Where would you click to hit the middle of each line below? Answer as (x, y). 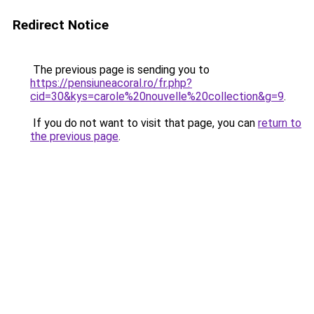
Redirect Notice (61, 25)
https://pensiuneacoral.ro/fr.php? (111, 83)
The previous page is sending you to (120, 70)
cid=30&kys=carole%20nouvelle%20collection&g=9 (157, 96)
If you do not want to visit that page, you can (144, 123)
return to (280, 123)
